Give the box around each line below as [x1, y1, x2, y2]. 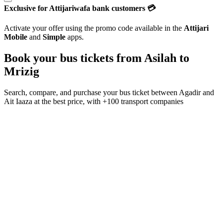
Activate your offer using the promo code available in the [4, 24, 184, 32]
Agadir [179, 88, 201, 97]
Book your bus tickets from [4, 51, 144, 64]
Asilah [144, 51, 176, 64]
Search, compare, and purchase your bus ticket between [4, 88, 179, 97]
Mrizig [4, 64, 39, 78]
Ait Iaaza [4, 97, 32, 106]
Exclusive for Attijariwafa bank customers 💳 [4, 4, 156, 12]
